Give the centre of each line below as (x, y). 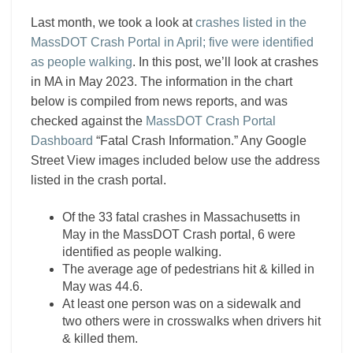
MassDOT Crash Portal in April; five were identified (172, 42)
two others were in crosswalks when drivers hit (191, 321)
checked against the (88, 121)
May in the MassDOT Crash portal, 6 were (179, 234)
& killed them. (100, 338)
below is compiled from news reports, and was (159, 101)
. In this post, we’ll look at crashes (225, 62)
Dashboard (62, 141)
